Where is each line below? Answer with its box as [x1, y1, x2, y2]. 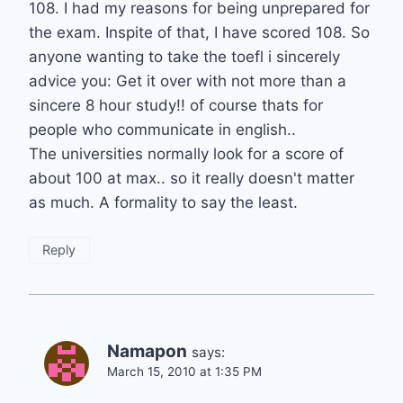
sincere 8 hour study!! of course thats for [29, 96, 323, 115]
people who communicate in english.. [29, 121, 296, 139]
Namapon [107, 341, 187, 363]
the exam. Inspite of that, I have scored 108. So [29, 23, 370, 42]
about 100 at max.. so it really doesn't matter [29, 169, 354, 188]
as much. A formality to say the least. [29, 193, 298, 212]
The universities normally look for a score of [29, 145, 344, 164]
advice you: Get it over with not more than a [29, 72, 346, 91]
